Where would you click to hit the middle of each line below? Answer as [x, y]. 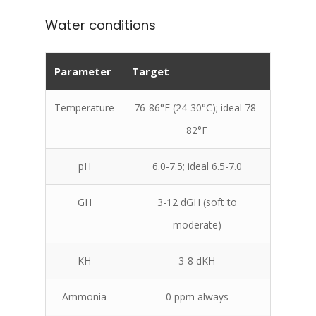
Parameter [83, 71]
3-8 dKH [197, 260]
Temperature [84, 107]
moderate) [197, 224]
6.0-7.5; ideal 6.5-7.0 [197, 166]
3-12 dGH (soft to [197, 202]
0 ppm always [197, 296]
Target [151, 71]
